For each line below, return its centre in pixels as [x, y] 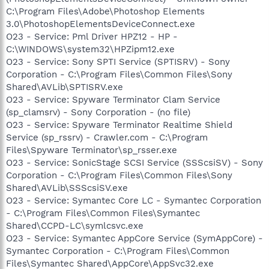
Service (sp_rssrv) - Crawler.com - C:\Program [107, 138]
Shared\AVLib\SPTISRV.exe [65, 87]
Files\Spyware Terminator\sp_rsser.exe [92, 150]
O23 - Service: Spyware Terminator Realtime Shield [119, 125]
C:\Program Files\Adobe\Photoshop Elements [105, 11]
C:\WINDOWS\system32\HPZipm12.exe [90, 49]
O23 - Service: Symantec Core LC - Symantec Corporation [134, 201]
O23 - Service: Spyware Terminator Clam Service [113, 100]
